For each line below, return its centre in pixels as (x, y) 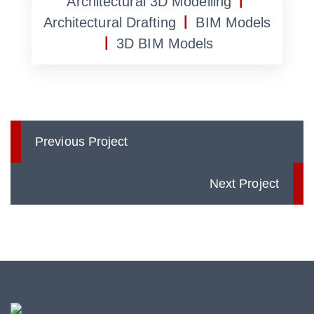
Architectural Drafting (109, 23)
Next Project (244, 184)
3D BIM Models (165, 44)
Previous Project (82, 142)
